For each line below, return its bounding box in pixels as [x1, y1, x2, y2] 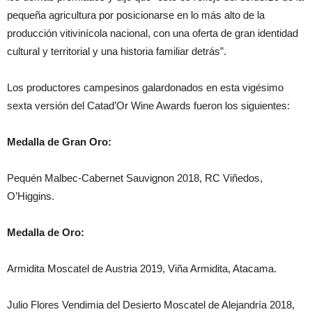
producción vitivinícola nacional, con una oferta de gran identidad [7, 27, 298, 39]
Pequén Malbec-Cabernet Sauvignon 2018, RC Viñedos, [7, 172, 263, 184]
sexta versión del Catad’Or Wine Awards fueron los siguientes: [7, 100, 290, 111]
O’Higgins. [7, 190, 54, 202]
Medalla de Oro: [7, 226, 84, 238]
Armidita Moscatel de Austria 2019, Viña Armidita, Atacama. [7, 263, 276, 274]
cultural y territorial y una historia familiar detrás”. [7, 45, 226, 57]
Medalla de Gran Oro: [7, 136, 111, 148]
